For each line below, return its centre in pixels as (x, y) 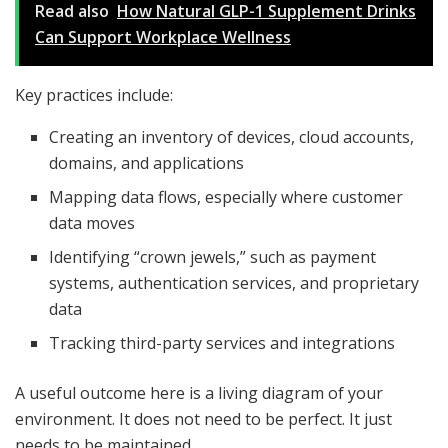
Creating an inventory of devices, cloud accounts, (232, 137)
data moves (92, 223)
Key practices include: (94, 95)
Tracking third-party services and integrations (222, 343)
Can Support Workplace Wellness (163, 37)
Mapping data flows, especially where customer (226, 197)
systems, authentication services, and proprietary (234, 283)
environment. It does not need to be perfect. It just (203, 419)
